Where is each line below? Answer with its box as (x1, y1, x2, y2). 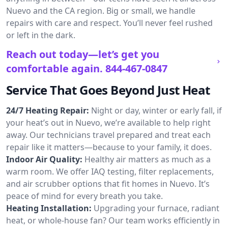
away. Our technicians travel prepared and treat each (6, 129, 211, 140)
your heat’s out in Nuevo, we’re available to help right (6, 117, 211, 128)
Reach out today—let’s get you (6, 47, 159, 61)
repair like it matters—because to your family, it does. (6, 141, 212, 153)
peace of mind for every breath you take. (6, 190, 163, 202)
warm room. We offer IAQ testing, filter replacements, (6, 166, 214, 177)
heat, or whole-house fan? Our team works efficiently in (6, 215, 220, 226)
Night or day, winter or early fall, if (91, 105, 222, 116)
